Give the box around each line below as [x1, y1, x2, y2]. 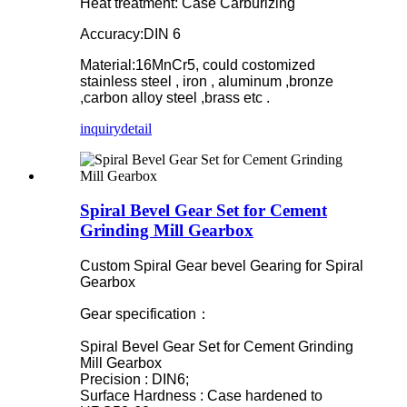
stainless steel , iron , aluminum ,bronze [80, 73, 333, 89]
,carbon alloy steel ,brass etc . [80, 89, 270, 105]
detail [121, 120, 152, 136]
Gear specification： [80, 306, 211, 323]
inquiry [80, 120, 121, 136]
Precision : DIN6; [80, 372, 189, 388]
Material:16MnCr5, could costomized [80, 56, 315, 73]
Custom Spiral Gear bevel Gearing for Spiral [80, 258, 363, 274]
